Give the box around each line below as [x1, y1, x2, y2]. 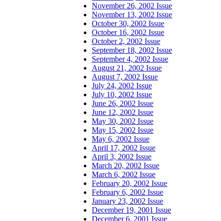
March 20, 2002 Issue [92, 161, 159, 170]
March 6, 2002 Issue [92, 170, 155, 179]
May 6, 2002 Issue [92, 135, 149, 143]
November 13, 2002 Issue [92, 10, 172, 19]
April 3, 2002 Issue [92, 152, 151, 161]
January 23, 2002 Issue [92, 197, 163, 205]
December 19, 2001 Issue [92, 206, 171, 214]
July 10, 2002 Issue [92, 90, 152, 99]
